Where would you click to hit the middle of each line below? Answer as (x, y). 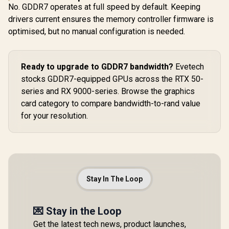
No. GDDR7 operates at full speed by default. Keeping (104, 7)
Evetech (189, 67)
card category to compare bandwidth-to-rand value (111, 104)
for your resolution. (54, 116)
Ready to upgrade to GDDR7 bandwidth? (97, 67)
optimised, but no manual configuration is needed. (97, 31)
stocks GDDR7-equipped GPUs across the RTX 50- (112, 79)
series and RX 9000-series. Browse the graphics (108, 91)
